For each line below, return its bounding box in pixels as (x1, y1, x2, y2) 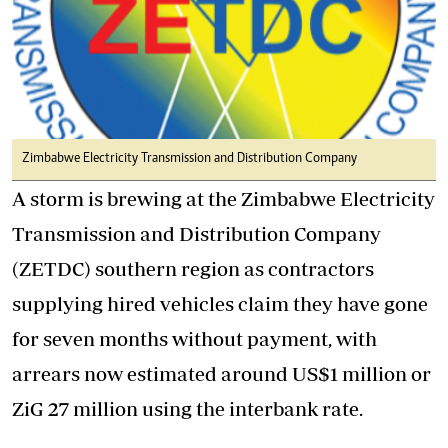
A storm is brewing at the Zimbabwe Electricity (12, 187, 435, 211)
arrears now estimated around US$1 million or (12, 362, 431, 386)
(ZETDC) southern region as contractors (12, 257, 374, 281)
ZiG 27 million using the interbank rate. (12, 397, 363, 421)
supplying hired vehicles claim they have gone (12, 292, 428, 316)
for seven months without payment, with (12, 327, 377, 351)
